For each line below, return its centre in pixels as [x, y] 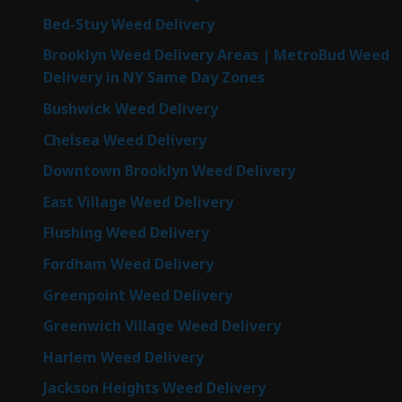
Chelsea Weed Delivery [125, 140]
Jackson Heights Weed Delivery [154, 388]
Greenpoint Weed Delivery [138, 295]
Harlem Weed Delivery [123, 357]
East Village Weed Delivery [138, 201]
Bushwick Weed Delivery [131, 108]
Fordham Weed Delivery [128, 263]
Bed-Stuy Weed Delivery [129, 24]
